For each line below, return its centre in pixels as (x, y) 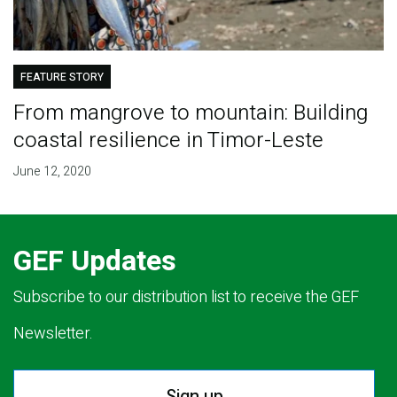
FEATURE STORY (62, 77)
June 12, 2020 (52, 171)
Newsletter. (53, 333)
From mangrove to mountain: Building (190, 113)
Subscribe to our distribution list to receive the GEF (186, 297)
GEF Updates (95, 261)
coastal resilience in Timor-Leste (168, 140)
